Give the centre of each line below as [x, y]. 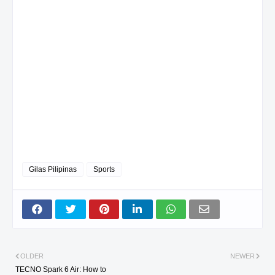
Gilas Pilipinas [53, 169]
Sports [104, 169]
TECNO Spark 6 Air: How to [61, 269]
